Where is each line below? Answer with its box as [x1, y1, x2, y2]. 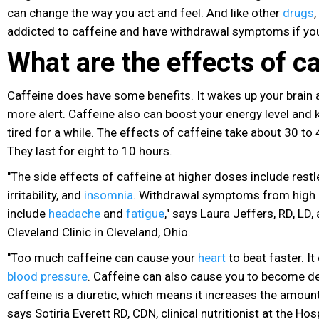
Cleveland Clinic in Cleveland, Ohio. [7, 224, 191, 239]
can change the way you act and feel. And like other [7, 5, 283, 20]
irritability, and [7, 187, 84, 202]
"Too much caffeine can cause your [7, 250, 198, 265]
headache [48, 206, 100, 221]
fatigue [126, 206, 164, 221]
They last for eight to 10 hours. [7, 143, 172, 158]
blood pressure [7, 268, 88, 283]
